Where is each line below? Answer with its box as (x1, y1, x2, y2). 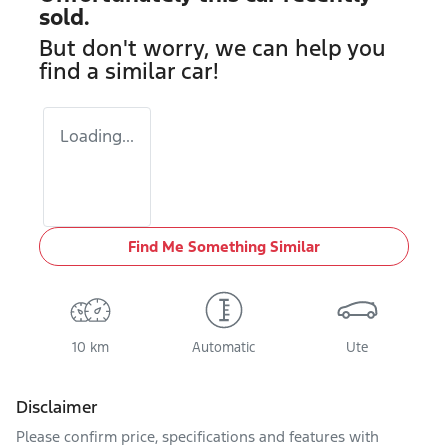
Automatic (192, 339, 256, 356)
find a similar (39, 57, 181, 85)
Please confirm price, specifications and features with (16, 427, 379, 446)
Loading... (60, 125, 134, 147)
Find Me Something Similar (128, 237, 320, 256)
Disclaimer (16, 396, 98, 418)
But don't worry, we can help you (39, 34, 386, 62)
